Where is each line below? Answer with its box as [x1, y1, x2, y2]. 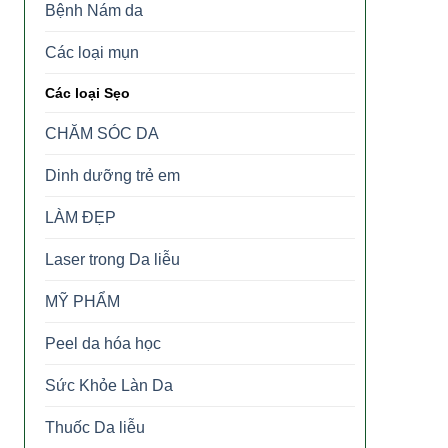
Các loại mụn [45, 43, 139, 61]
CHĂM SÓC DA [45, 124, 159, 142]
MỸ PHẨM [45, 292, 120, 310]
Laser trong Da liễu [45, 250, 180, 268]
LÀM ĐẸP [45, 208, 116, 226]
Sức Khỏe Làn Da [45, 376, 173, 394]
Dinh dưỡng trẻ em [45, 166, 180, 184]
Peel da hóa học [45, 334, 161, 352]
